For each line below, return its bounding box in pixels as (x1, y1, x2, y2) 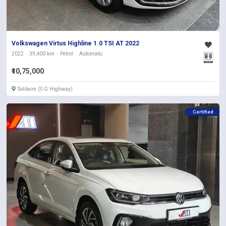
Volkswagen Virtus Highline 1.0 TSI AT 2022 (12, 39, 140, 47)
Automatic (79, 50, 103, 57)
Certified (192, 108, 213, 115)
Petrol (60, 50, 74, 57)
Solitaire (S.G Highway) (18, 85, 73, 92)
